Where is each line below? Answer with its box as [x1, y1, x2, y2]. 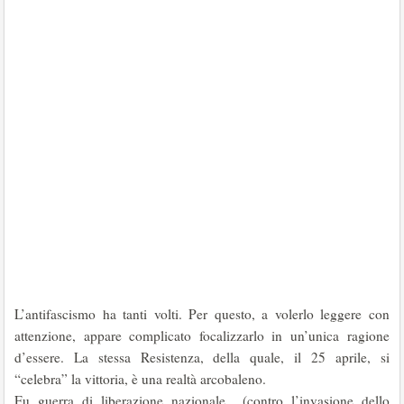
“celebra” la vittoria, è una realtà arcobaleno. [14, 370, 266, 388]
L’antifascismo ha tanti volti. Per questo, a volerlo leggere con [14, 305, 390, 323]
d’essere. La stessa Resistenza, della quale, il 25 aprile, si [14, 348, 390, 366]
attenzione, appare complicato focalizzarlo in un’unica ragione [14, 326, 390, 344]
